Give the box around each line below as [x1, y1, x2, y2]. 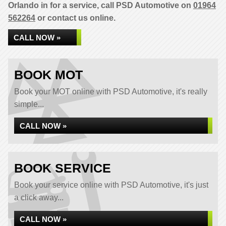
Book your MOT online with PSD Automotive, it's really [14, 87, 207, 96]
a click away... [14, 193, 64, 202]
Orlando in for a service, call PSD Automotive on [8, 1, 193, 10]
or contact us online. [35, 14, 116, 22]
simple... [14, 100, 44, 108]
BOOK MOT [14, 68, 83, 82]
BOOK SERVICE [14, 161, 111, 175]
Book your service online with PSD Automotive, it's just [14, 181, 208, 189]
